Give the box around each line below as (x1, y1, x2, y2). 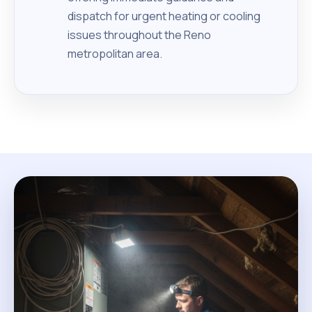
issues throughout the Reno (68, 27, 211, 42)
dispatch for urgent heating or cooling (68, 8, 260, 24)
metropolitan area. (68, 46, 162, 61)
